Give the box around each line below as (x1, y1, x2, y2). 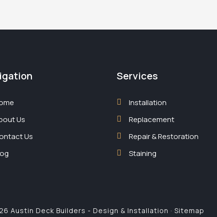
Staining (128, 148, 156, 158)
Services (116, 69, 158, 82)
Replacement (128, 114, 174, 124)
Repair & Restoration (128, 131, 199, 141)
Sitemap (174, 205, 204, 215)
